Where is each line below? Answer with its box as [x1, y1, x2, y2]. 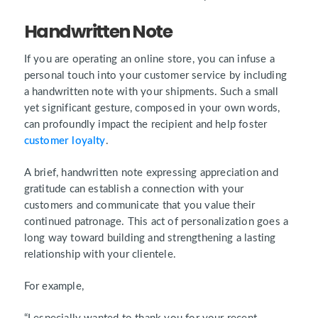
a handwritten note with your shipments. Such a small [23, 86, 279, 97]
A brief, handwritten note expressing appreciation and [23, 167, 278, 178]
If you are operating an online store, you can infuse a [23, 53, 275, 65]
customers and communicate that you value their [23, 199, 256, 211]
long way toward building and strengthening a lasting [23, 232, 276, 243]
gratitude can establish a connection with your [23, 183, 244, 194]
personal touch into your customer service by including [23, 70, 287, 81]
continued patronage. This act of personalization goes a [23, 216, 289, 227]
